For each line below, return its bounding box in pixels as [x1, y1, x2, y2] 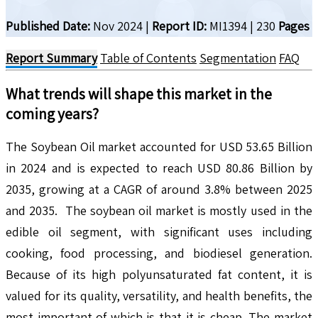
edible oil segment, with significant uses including [6, 223, 312, 240]
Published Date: [6, 17, 90, 34]
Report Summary [6, 49, 97, 66]
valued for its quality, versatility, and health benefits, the [6, 287, 312, 304]
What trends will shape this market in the [6, 83, 272, 104]
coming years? [6, 103, 99, 124]
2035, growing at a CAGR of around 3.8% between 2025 [6, 180, 312, 197]
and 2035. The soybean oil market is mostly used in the [6, 202, 312, 219]
